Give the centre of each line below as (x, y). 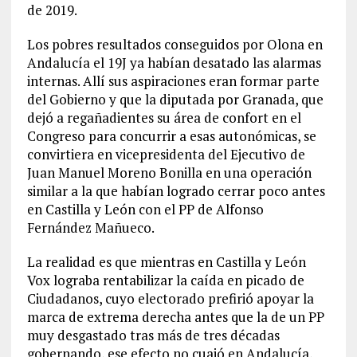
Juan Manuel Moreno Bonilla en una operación (169, 172)
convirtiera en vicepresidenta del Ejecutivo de (166, 154)
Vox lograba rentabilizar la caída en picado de (165, 280)
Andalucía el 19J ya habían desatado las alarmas (174, 62)
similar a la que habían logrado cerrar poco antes (176, 190)
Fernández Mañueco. (90, 227)
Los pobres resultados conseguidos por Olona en (175, 44)
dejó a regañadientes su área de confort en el (164, 117)
